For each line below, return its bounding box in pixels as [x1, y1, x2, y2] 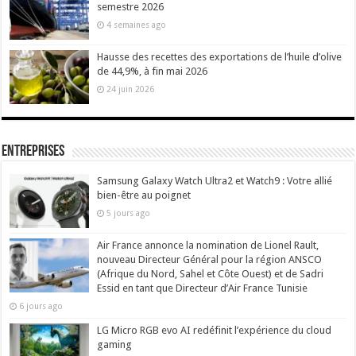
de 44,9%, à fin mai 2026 [97, 64, 208, 77]
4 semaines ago [106, 19, 167, 29]
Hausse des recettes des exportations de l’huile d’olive [97, 50, 342, 63]
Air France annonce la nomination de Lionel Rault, [97, 239, 319, 252]
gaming [97, 339, 133, 351]
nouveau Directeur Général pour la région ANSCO [97, 253, 323, 266]
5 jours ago [106, 207, 151, 218]
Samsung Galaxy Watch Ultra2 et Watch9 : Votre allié [97, 174, 333, 187]
